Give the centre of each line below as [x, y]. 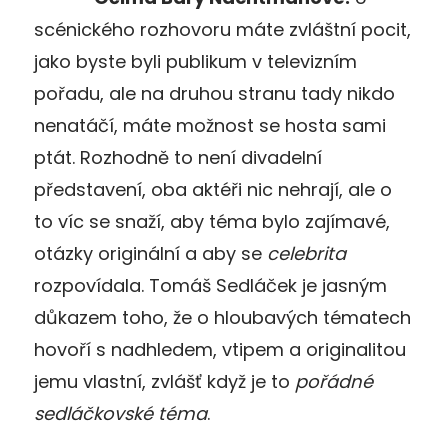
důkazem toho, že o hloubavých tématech [222, 317]
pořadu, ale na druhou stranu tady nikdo [214, 93]
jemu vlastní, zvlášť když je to [164, 381]
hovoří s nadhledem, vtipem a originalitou [220, 349]
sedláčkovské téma [120, 413]
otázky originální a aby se [150, 253]
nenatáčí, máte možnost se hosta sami [210, 125]
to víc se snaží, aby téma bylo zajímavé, [212, 221]
